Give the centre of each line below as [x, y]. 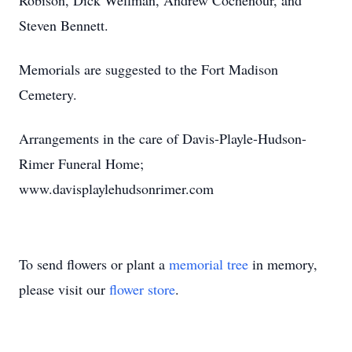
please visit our [64, 289]
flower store [142, 289]
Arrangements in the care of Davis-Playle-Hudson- [163, 138]
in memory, [283, 264]
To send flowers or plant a [94, 264]
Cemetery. [48, 94]
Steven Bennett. [64, 25]
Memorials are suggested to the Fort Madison [148, 69]
